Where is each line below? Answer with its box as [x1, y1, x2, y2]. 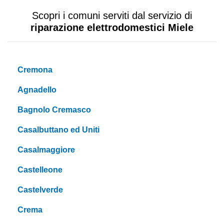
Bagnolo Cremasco [17, 105, 91, 114]
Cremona [17, 65, 52, 74]
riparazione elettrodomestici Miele [30, 22, 193, 33]
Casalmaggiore [17, 145, 75, 154]
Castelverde [17, 185, 63, 194]
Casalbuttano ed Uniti [17, 125, 99, 134]
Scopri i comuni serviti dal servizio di [32, 10, 192, 21]
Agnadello [17, 85, 56, 94]
